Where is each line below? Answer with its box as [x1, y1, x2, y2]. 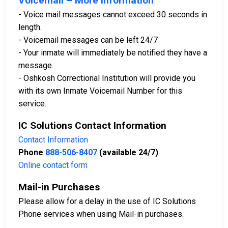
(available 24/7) [97, 148, 158, 157]
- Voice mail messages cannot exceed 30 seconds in [18, 10, 207, 19]
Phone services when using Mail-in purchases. [18, 209, 184, 219]
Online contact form [18, 160, 88, 170]
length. [18, 22, 42, 32]
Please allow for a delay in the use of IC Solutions [18, 196, 196, 206]
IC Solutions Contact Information [18, 120, 166, 131]
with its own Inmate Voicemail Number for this [18, 86, 182, 96]
